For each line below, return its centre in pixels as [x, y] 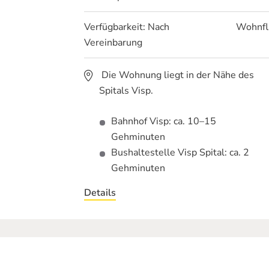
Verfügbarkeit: [116, 27]
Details [100, 193]
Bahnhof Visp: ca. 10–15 [163, 121]
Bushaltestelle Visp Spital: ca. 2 [180, 153]
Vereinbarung [113, 43]
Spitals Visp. [126, 91]
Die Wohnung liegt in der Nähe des [176, 75]
